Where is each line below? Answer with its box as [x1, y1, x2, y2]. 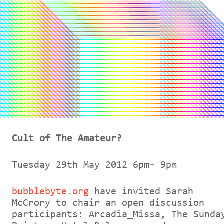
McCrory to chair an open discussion [12, 198, 204, 208]
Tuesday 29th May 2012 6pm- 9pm [12, 160, 188, 170]
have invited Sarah [89, 186, 193, 197]
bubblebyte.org [12, 186, 89, 197]
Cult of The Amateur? [12, 133, 122, 144]
